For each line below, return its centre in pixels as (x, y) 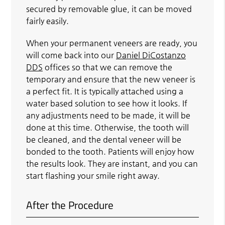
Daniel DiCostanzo (151, 55)
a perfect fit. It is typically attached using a (105, 91)
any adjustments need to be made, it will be (108, 115)
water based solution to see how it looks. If (107, 103)
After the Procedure (70, 205)
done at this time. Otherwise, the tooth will (108, 127)
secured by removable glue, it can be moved (109, 9)
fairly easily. (48, 21)
